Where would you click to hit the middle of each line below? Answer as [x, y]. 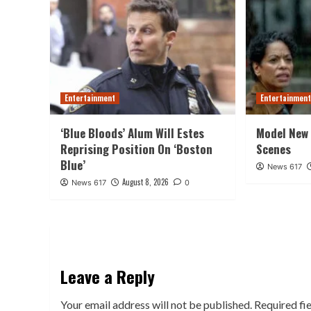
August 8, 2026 [145, 182]
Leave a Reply [108, 276]
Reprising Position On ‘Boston [136, 149]
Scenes [274, 149]
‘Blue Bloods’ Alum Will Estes [132, 133]
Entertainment [90, 98]
